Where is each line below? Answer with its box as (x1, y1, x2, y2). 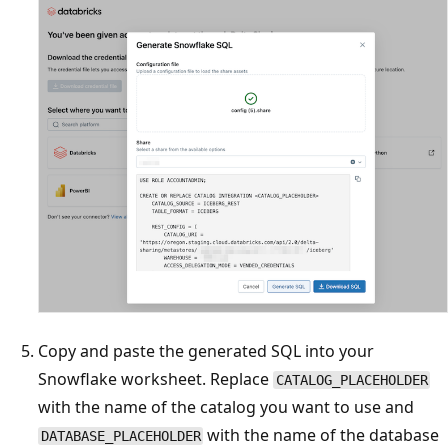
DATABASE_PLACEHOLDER (40, 428, 201, 445)
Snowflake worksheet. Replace (38, 368, 273, 391)
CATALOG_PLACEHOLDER (275, 372, 428, 389)
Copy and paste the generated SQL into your (38, 340, 374, 363)
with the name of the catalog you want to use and (38, 396, 414, 419)
